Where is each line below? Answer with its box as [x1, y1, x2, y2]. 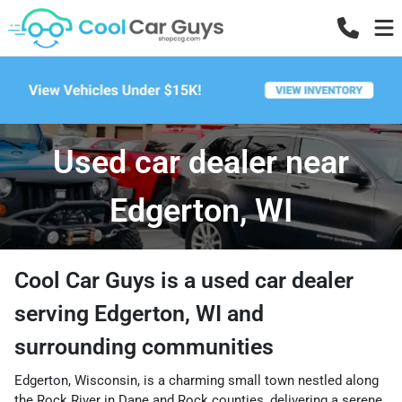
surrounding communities [14, 333, 274, 360]
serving [14, 300, 94, 327]
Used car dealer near [53, 143, 349, 181]
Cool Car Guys [14, 267, 155, 293]
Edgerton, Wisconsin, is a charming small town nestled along [14, 371, 379, 389]
